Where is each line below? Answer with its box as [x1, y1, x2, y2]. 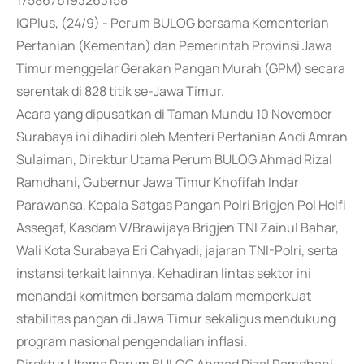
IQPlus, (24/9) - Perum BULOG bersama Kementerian [16, 14, 329, 32]
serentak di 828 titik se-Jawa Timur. [16, 82, 224, 100]
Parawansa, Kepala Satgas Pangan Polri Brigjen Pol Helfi [16, 196, 346, 214]
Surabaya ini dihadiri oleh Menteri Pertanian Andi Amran [16, 128, 348, 145]
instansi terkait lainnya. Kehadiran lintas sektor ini [16, 264, 311, 282]
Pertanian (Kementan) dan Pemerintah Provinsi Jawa [16, 37, 332, 54]
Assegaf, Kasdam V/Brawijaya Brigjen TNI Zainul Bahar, [16, 219, 339, 236]
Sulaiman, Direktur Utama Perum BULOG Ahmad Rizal [16, 150, 332, 168]
